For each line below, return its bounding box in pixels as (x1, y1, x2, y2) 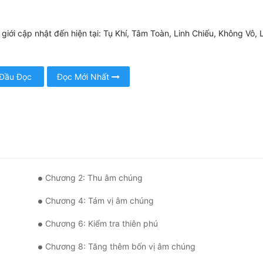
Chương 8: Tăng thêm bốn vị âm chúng (45, 241, 195, 252)
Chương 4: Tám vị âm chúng (45, 195, 154, 206)
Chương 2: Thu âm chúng (45, 173, 143, 183)
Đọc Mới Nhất (56, 72, 112, 82)
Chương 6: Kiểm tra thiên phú (45, 218, 158, 229)
